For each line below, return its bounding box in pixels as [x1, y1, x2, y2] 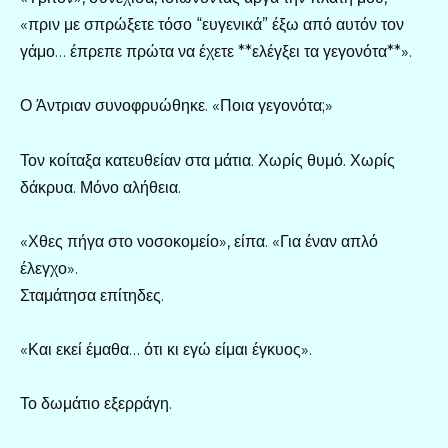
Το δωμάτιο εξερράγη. [20, 394, 172, 414]
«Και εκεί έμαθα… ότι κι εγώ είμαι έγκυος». [20, 339, 312, 359]
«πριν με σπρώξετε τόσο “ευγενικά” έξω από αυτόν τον [20, 15, 404, 35]
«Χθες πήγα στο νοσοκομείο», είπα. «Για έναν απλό [20, 231, 378, 251]
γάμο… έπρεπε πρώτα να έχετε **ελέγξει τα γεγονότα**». [20, 42, 412, 62]
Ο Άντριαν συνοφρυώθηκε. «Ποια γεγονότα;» [20, 96, 333, 116]
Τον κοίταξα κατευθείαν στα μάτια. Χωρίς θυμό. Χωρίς [20, 150, 395, 170]
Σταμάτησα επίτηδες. [20, 285, 164, 305]
